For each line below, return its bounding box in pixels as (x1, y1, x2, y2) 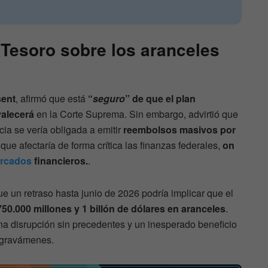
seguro (93, 92, 125, 106)
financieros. (32, 154, 88, 168)
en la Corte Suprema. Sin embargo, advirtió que (34, 107, 238, 121)
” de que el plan (125, 92, 196, 106)
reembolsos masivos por (123, 123, 236, 137)
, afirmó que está (16, 92, 88, 106)
